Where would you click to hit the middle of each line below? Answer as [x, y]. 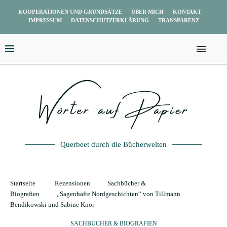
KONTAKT [187, 12]
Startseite [23, 183]
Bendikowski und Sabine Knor [52, 204]
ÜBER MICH [147, 12]
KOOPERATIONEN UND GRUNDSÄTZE [70, 12]
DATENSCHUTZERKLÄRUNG [110, 20]
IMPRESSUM [45, 20]
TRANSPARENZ [178, 20]
